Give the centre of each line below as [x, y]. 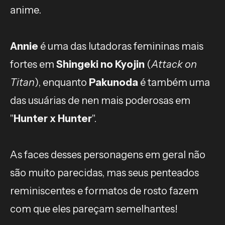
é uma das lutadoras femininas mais [122, 46]
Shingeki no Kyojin [100, 64]
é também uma [175, 82]
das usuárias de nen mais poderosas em [100, 100]
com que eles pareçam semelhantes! [94, 209]
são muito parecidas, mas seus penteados [104, 173]
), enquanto [62, 82]
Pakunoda [115, 82]
